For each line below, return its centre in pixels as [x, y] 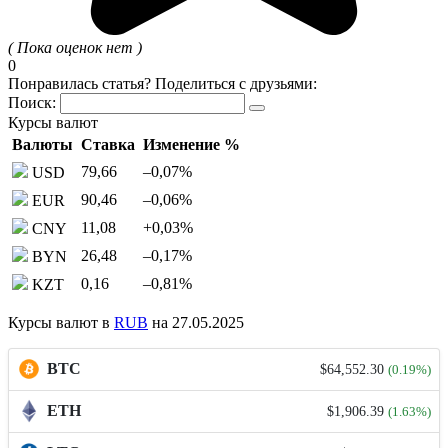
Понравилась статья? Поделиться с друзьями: [162, 84]
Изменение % [191, 145]
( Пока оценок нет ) [75, 48]
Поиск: [34, 103]
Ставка [108, 145]
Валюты [42, 145]
